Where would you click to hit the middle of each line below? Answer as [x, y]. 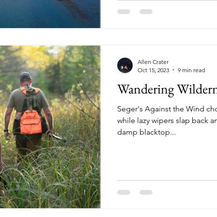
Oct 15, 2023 [153, 70]
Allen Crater [153, 62]
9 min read [191, 70]
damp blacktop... [147, 132]
